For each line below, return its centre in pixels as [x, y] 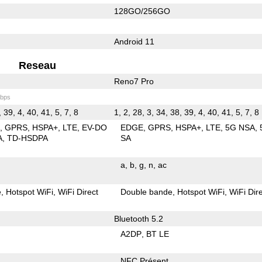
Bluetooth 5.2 [138, 218]
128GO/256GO [142, 11]
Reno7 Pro [134, 81]
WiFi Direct [78, 192]
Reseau [38, 65]
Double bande [147, 192]
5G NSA [240, 127]
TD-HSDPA [28, 138]
